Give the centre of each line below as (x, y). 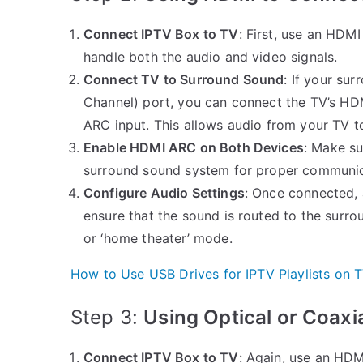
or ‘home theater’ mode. (158, 238)
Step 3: (107, 317)
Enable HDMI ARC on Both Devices (194, 147)
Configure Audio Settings (164, 192)
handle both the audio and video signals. (211, 56)
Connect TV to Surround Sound (184, 79)
